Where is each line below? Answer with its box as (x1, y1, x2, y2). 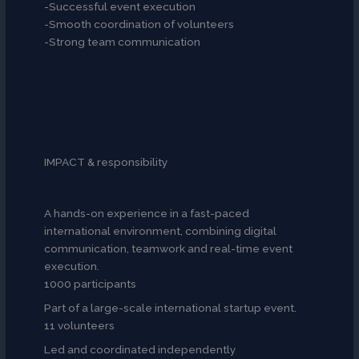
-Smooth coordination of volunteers (44, 18, 235, 31)
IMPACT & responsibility (44, 155, 168, 169)
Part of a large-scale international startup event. (44, 301, 297, 315)
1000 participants (44, 277, 137, 291)
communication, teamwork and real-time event (44, 242, 293, 256)
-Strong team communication (44, 35, 201, 49)
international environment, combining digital (44, 224, 277, 238)
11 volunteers (44, 319, 115, 333)
